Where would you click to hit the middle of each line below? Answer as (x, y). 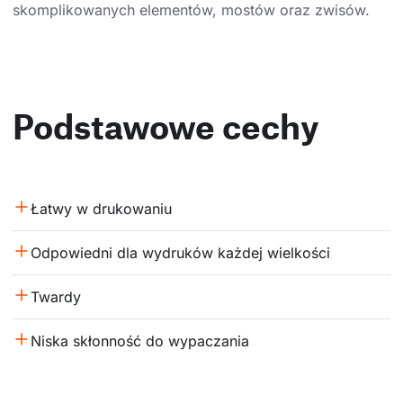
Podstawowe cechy (166, 125)
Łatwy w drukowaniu (101, 208)
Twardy (56, 296)
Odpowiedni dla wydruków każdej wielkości (180, 252)
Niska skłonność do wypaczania (140, 340)
